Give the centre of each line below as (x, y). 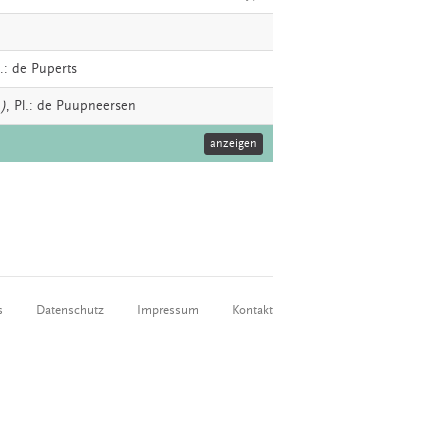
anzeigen (233, 143)
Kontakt (252, 309)
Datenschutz (70, 309)
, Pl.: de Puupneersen (71, 105)
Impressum (168, 309)
